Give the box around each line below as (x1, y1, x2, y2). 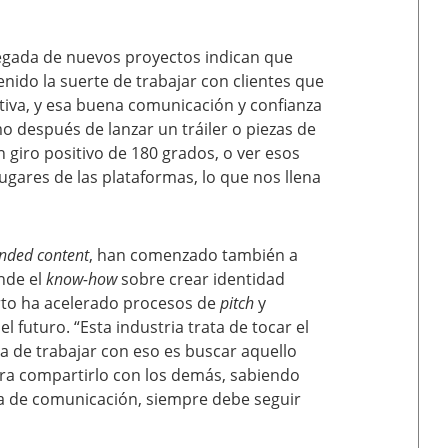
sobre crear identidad (117, 268, 285, 290)
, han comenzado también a (89, 244, 298, 266)
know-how (46, 268, 117, 290)
